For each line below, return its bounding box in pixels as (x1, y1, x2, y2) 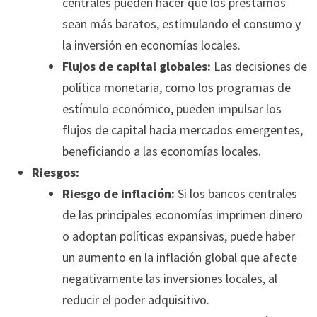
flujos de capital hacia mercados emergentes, (62, 122, 303, 139)
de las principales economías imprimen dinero (62, 207, 303, 224)
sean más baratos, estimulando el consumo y (62, 16, 301, 33)
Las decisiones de (210, 58, 307, 75)
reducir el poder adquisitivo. (62, 292, 209, 309)
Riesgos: (31, 164, 79, 181)
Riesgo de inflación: (62, 185, 175, 202)
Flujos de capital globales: (62, 58, 211, 75)
